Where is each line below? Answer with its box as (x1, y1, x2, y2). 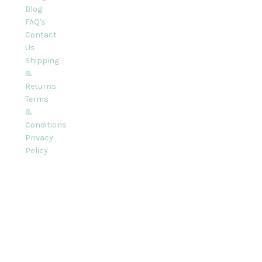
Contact (25, 29, 57, 40)
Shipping (25, 55, 59, 65)
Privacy (25, 132, 53, 143)
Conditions (25, 119, 67, 130)
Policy (25, 145, 48, 156)
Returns (25, 81, 56, 91)
